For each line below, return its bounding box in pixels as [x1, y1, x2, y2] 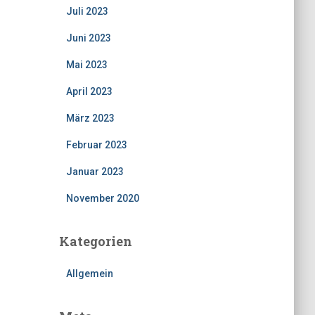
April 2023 [65, 86, 112, 98]
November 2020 [65, 193, 139, 205]
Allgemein [65, 268, 113, 280]
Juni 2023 [65, 32, 111, 44]
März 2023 [65, 112, 115, 124]
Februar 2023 [65, 139, 127, 151]
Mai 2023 [65, 59, 108, 71]
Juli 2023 [65, 6, 108, 18]
